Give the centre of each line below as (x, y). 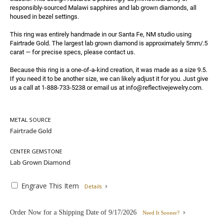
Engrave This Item (50, 186)
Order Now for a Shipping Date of (59, 212)
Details (93, 186)
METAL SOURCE (30, 120)
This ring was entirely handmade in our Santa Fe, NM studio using (101, 34)
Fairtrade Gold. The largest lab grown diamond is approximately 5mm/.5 (109, 43)
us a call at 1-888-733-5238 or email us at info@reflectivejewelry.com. (106, 88)
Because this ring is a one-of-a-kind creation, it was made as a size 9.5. (109, 70)
